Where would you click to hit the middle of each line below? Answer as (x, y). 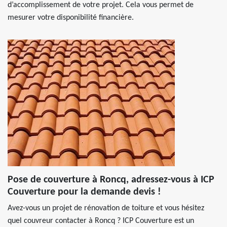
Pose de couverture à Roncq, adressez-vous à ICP (111, 180)
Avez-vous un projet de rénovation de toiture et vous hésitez (106, 208)
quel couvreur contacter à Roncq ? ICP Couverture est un (101, 221)
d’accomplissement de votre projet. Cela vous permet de (101, 5)
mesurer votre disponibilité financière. (71, 18)
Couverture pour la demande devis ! (84, 192)
